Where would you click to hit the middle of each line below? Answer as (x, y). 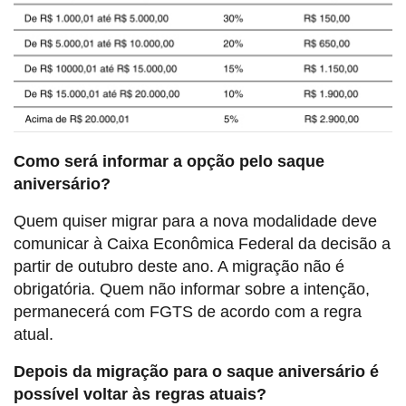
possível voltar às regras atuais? (140, 394)
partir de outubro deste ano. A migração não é (179, 266)
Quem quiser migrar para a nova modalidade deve (195, 221)
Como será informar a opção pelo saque (169, 161)
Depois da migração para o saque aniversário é (196, 371)
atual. (34, 334)
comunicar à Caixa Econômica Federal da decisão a (202, 243)
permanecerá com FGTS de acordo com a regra (188, 311)
